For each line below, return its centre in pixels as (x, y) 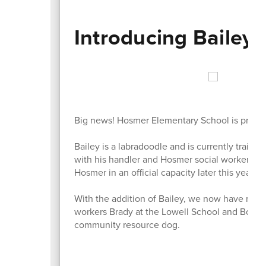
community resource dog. (127, 224)
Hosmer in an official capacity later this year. (164, 172)
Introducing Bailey (164, 37)
